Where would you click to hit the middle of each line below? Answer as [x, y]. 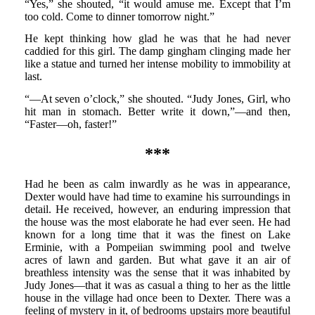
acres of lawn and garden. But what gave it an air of [157, 259]
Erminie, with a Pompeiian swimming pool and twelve [157, 247]
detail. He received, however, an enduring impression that [157, 209]
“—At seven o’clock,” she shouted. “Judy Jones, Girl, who [157, 98]
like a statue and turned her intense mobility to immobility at [157, 64]
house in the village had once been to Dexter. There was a [157, 297]
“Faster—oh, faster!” [70, 124]
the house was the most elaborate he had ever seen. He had [157, 221]
